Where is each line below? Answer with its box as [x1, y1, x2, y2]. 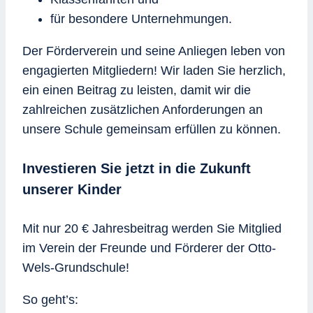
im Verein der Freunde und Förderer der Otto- [22, 240, 276, 255]
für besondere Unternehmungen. [50, 12, 232, 27]
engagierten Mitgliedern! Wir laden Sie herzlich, [22, 64, 286, 78]
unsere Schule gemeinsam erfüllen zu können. [22, 122, 281, 137]
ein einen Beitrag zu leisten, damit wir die [22, 83, 251, 98]
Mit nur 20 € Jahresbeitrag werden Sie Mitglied [22, 221, 282, 235]
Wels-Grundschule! [22, 260, 129, 275]
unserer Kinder [22, 182, 122, 198]
